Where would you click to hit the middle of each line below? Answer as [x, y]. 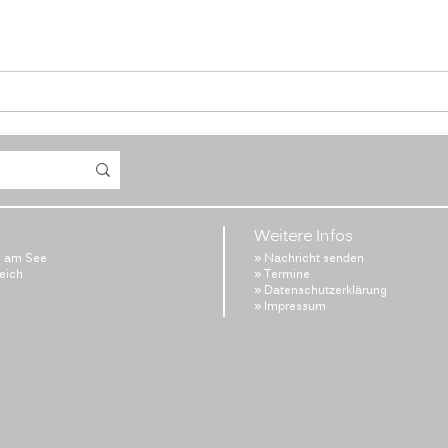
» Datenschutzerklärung [320, 290]
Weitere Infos [303, 237]
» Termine [282, 274]
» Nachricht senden [309, 258]
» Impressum [290, 306]
